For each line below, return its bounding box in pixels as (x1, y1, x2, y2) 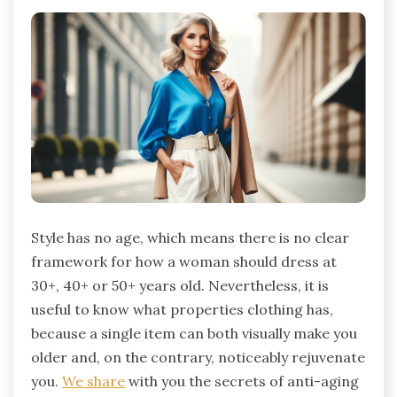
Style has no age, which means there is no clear (31, 228, 349, 246)
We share (62, 371, 125, 390)
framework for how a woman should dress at (31, 252, 337, 270)
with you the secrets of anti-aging (125, 371, 359, 390)
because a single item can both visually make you (31, 323, 357, 342)
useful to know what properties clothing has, (31, 300, 333, 318)
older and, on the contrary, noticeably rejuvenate (31, 347, 365, 366)
